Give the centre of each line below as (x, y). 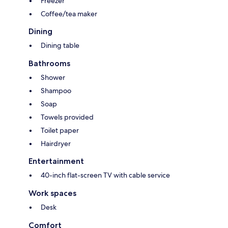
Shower (53, 78)
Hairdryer (56, 144)
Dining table (60, 46)
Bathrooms (49, 64)
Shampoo (56, 91)
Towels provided (67, 117)
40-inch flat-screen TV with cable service (105, 175)
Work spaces (52, 193)
